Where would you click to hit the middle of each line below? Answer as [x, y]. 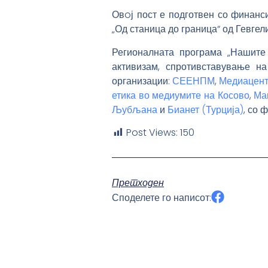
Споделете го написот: [162, 198]
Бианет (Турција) [205, 109]
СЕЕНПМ [194, 81]
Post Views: [152, 133]
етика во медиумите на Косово [181, 95]
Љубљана [135, 109]
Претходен [138, 183]
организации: [142, 81]
